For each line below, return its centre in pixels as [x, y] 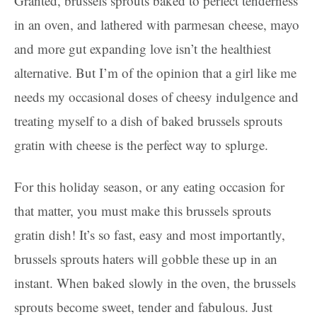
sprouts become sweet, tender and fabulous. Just [143, 306]
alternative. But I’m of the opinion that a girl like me [155, 72]
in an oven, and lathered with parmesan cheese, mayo [157, 24]
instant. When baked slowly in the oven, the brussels [155, 282]
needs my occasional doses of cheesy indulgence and [156, 96]
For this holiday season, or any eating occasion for [149, 186]
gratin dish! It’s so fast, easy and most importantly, [150, 234]
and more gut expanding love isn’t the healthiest [143, 48]
